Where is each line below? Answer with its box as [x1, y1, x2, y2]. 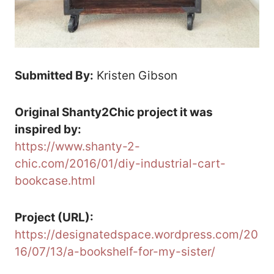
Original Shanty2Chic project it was [15, 105, 213, 120]
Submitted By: [15, 68, 94, 83]
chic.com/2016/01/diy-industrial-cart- [15, 157, 226, 171]
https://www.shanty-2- [15, 139, 140, 154]
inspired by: [15, 122, 81, 137]
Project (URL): [15, 210, 94, 225]
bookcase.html [15, 174, 95, 188]
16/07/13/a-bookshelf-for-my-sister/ [15, 245, 215, 259]
